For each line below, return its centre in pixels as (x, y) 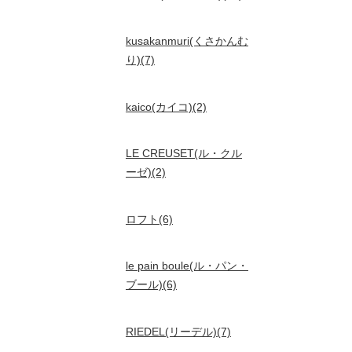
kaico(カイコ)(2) (166, 107)
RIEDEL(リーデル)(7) (178, 332)
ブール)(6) (151, 285)
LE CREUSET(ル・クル (184, 153)
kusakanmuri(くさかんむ (187, 41)
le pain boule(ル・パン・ (187, 266)
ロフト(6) (149, 219)
